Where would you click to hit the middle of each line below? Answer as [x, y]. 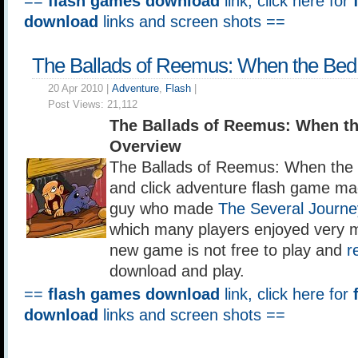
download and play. [177, 271]
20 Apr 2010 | [80, 88]
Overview [145, 146]
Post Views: [78, 104]
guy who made [164, 209]
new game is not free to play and [228, 250]
